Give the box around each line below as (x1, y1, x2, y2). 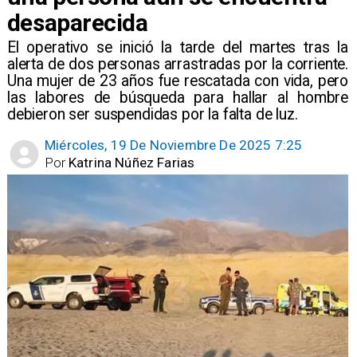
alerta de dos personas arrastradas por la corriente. (6, 54, 349, 73)
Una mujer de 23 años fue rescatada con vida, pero (6, 71, 349, 90)
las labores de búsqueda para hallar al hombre (6, 88, 349, 107)
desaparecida (6, 8, 148, 37)
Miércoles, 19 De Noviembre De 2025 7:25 (45, 137, 303, 154)
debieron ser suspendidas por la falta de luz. (6, 104, 298, 124)
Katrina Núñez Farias (69, 154, 195, 171)
